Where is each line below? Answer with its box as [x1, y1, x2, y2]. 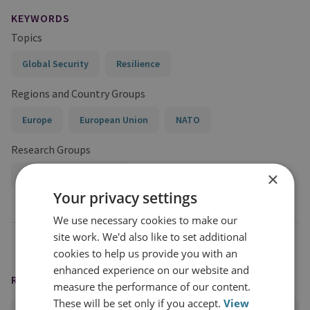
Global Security [22, 57, 89, 70]
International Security [22, 170, 118, 182]
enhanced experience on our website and [53, 262, 250, 277]
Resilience [116, 57, 160, 70]
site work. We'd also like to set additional [53, 229, 248, 244]
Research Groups [11, 143, 91, 156]
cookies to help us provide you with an [53, 246, 238, 260]
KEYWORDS [11, 11, 70, 25]
